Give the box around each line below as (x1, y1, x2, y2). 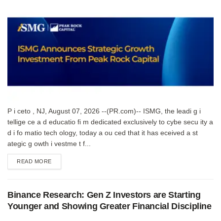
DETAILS (51, 157, 75, 164)
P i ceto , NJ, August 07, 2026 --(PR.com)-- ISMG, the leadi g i (7, 107, 201, 115)
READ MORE (17, 158, 52, 164)
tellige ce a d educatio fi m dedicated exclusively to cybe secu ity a (7, 117, 213, 126)
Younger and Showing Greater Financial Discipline (7, 201, 212, 211)
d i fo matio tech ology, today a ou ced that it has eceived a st (7, 128, 198, 137)
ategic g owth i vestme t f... (7, 139, 91, 147)
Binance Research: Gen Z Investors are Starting (7, 189, 201, 200)
